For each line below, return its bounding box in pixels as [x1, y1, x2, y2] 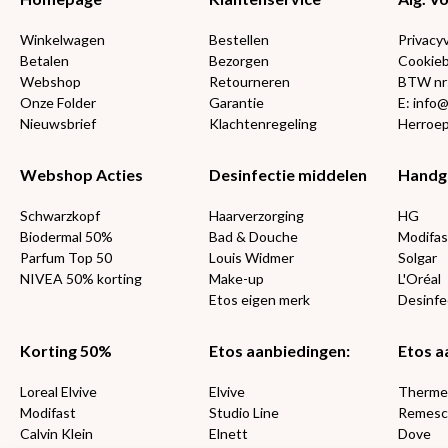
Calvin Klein [20, 425, 93, 442]
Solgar [398, 249, 438, 266]
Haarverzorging [209, 207, 305, 224]
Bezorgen [209, 52, 270, 69]
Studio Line [209, 404, 280, 421]
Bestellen [209, 31, 270, 48]
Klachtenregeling [209, 115, 318, 132]
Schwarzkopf [20, 207, 100, 224]
